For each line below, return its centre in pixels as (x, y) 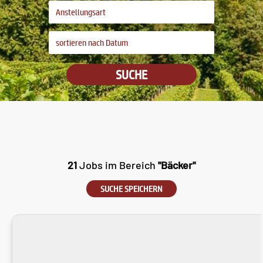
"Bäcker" (177, 165)
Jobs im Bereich (117, 165)
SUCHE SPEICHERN (131, 188)
